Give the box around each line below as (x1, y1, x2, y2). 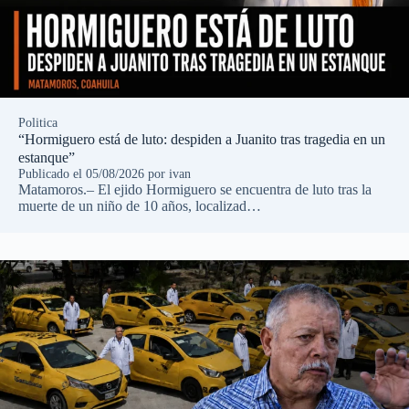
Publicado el (18, 166, 86, 181)
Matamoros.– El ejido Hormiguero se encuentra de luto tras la (18, 181, 372, 197)
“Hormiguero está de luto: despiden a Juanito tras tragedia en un (18, 131, 385, 147)
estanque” (18, 149, 75, 165)
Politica (18, 115, 58, 130)
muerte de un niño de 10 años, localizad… (18, 197, 261, 214)
